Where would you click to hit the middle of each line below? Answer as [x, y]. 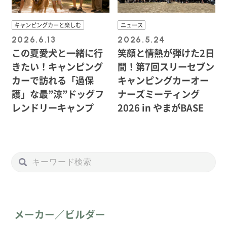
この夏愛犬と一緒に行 [57, 52]
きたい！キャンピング [57, 66]
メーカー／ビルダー [60, 214]
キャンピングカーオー [163, 80]
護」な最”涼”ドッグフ [58, 93]
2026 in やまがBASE [161, 107]
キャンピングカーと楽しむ [48, 25]
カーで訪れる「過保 [52, 80]
